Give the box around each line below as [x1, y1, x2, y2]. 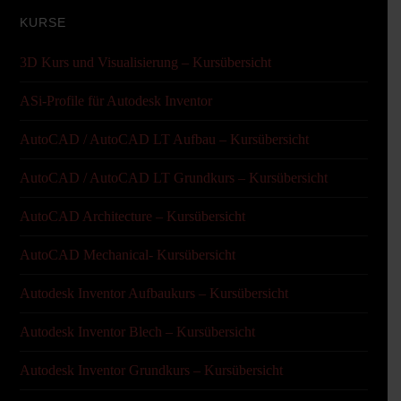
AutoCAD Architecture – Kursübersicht [19, 209, 245, 224]
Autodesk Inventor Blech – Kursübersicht [19, 324, 255, 339]
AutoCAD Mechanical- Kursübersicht [19, 247, 235, 262]
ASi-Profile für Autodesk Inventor [19, 93, 212, 108]
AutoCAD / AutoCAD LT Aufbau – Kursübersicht [19, 132, 309, 147]
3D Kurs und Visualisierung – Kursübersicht [19, 55, 271, 70]
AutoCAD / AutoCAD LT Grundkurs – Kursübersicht [19, 170, 328, 185]
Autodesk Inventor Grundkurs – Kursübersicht [19, 363, 283, 378]
